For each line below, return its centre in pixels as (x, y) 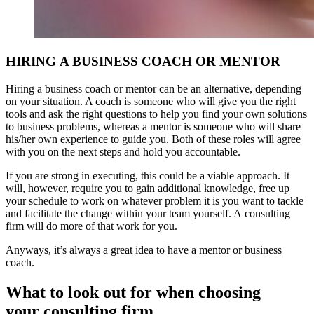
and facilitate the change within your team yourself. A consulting (148, 213)
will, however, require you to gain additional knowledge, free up (148, 188)
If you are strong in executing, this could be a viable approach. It (148, 175)
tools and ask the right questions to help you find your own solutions (156, 114)
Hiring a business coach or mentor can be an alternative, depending (153, 88)
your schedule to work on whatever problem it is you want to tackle (155, 200)
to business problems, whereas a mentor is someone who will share (153, 126)
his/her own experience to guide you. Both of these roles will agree (153, 139)
